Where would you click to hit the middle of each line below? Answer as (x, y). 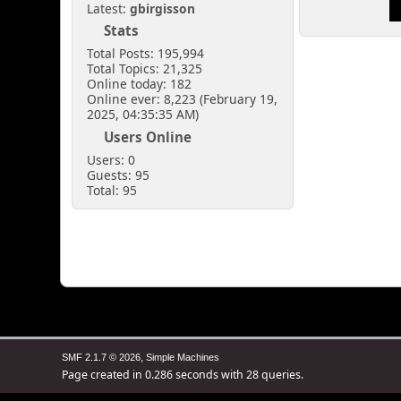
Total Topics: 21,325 (145, 69)
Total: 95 (112, 190)
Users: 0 (111, 159)
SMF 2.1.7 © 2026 (101, 357)
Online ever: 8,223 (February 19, (183, 99)
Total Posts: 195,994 (146, 54)
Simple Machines (183, 357)
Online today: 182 (140, 84)
